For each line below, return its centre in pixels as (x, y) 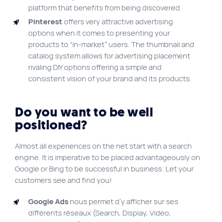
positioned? (51, 125)
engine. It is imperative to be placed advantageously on (108, 157)
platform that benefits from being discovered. (105, 8)
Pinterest (46, 22)
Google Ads (48, 201)
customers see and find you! (63, 180)
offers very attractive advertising (118, 22)
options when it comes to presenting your (99, 33)
